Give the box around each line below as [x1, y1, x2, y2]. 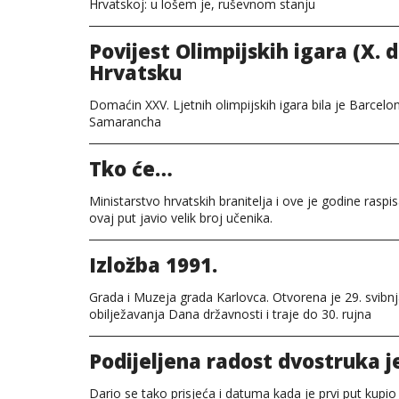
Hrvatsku [89, 59, 182, 85]
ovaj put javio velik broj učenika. [89, 209, 273, 226]
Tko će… [89, 155, 173, 182]
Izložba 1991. [89, 251, 217, 278]
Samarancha [89, 113, 161, 130]
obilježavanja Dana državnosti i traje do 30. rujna [89, 305, 371, 322]
